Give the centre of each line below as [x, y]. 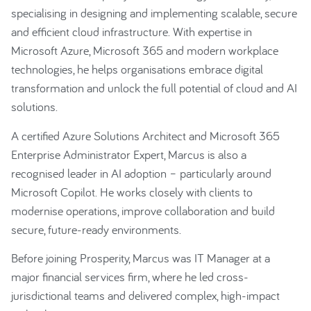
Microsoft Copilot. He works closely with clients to [132, 192]
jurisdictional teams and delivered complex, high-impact [145, 296]
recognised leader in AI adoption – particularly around [141, 173]
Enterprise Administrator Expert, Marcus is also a [129, 154]
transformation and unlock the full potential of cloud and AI [154, 88]
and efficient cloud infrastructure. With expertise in [132, 32]
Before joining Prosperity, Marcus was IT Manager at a [141, 258]
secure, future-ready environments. [96, 229]
